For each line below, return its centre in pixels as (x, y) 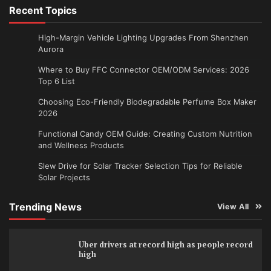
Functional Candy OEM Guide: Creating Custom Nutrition (145, 133)
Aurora (51, 49)
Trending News (45, 207)
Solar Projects (64, 177)
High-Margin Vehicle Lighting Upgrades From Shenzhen (143, 37)
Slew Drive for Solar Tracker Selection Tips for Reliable (140, 165)
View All (233, 206)
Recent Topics (43, 10)
